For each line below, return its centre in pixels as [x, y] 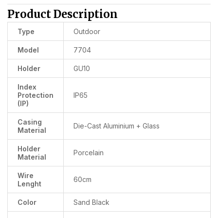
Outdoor [87, 32]
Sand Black [91, 202]
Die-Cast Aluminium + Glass [117, 126]
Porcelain [89, 153]
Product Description [63, 14]
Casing [30, 122]
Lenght [29, 184]
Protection [36, 95]
